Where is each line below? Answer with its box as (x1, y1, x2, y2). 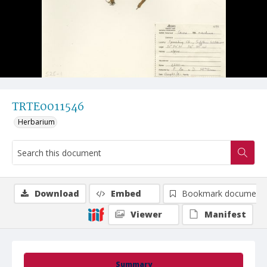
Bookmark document (182, 188, 264, 199)
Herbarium (18, 117, 55, 127)
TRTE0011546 (12, 98, 84, 116)
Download (35, 188, 79, 199)
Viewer (131, 209, 162, 220)
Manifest (204, 209, 246, 220)
